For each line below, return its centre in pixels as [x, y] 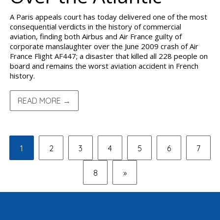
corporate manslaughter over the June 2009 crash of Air [104, 46]
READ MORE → [44, 101]
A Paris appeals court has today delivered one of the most [109, 17]
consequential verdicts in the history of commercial [96, 27]
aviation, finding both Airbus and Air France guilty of [96, 36]
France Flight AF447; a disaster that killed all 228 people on [109, 56]
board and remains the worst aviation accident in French [104, 66]
